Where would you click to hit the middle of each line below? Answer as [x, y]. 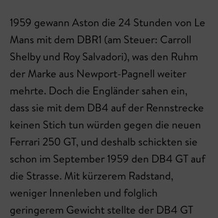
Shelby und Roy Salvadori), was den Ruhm [104, 56]
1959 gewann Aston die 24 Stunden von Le [108, 22]
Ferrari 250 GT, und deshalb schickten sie [104, 142]
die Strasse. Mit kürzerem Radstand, [91, 176]
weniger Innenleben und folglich [84, 193]
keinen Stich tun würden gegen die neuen [105, 125]
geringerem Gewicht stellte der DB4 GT [101, 210]
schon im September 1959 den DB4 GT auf [108, 159]
